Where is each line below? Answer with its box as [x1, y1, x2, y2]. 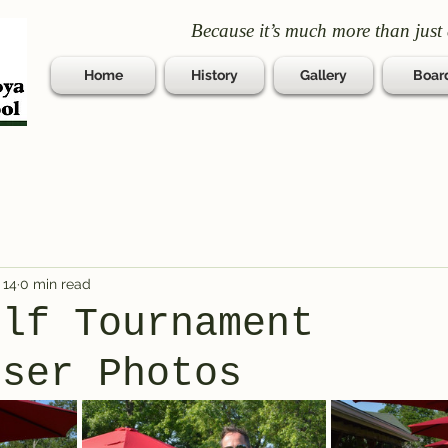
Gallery [300, 67, 347, 83]
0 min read [20, 275, 91, 292]
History [191, 67, 238, 83]
